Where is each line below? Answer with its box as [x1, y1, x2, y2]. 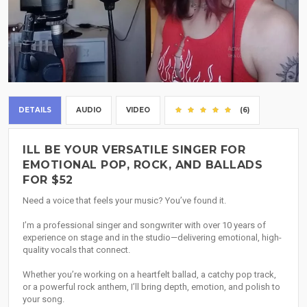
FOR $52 [23, 173, 73, 187]
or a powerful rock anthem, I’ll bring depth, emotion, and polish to [23, 282, 280, 293]
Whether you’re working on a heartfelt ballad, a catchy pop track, [23, 269, 276, 280]
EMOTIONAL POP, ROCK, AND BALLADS [23, 158, 262, 172]
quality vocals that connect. [23, 245, 130, 256]
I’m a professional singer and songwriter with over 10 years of [23, 220, 266, 231]
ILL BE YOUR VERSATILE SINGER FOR [23, 143, 245, 157]
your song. [23, 294, 64, 305]
